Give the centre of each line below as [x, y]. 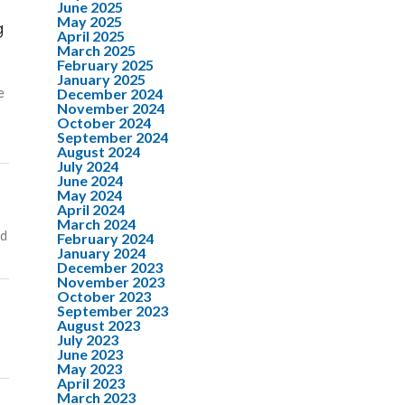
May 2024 [89, 195]
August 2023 [99, 325]
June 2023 [90, 354]
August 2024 [99, 151]
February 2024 [105, 238]
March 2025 [96, 50]
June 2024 [90, 180]
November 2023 [111, 282]
